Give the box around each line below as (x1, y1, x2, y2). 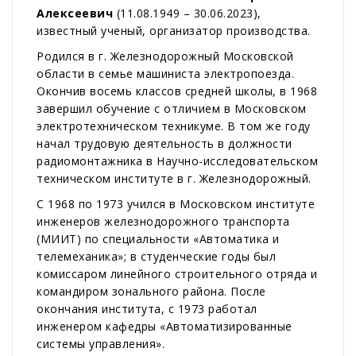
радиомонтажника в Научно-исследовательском (37, 153, 318, 169)
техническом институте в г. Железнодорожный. (37, 171, 311, 187)
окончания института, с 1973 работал (37, 301, 257, 317)
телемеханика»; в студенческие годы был (37, 249, 276, 265)
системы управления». (37, 336, 164, 352)
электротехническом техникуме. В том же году (37, 118, 311, 134)
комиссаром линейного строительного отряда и (37, 266, 318, 282)
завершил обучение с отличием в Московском (37, 101, 307, 117)
